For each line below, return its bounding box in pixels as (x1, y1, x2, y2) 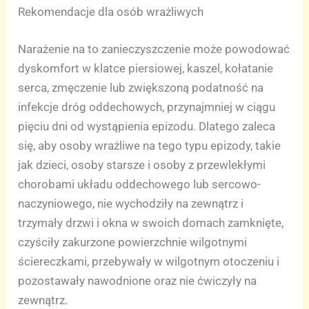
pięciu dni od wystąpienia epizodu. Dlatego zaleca (18, 119, 276, 133)
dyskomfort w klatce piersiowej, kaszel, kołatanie (18, 61, 274, 75)
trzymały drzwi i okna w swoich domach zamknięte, (18, 215, 284, 230)
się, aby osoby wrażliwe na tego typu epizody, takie (18, 138, 281, 152)
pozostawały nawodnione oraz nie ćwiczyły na (18, 273, 257, 288)
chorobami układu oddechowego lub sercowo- (18, 177, 261, 191)
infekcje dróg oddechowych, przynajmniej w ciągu (18, 99, 276, 114)
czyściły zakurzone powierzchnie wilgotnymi (18, 235, 248, 249)
